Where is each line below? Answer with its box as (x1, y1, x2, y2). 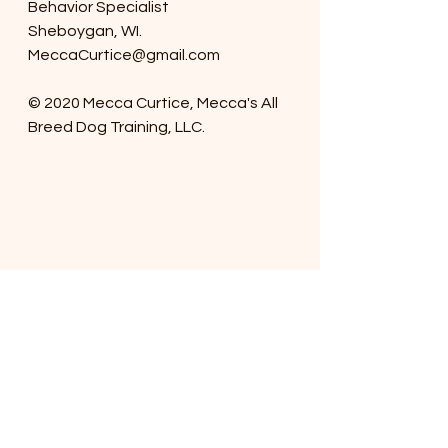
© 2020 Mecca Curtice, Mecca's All (28, 95, 281, 111)
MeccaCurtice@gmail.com (28, 47, 220, 63)
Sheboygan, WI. (28, 23, 142, 39)
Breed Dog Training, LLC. (28, 119, 208, 135)
